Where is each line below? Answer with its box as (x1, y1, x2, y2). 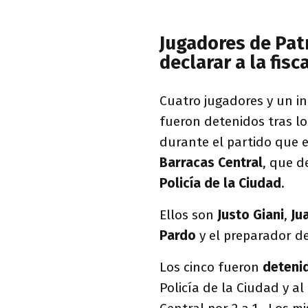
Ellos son (159, 206, 217, 223)
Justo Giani (217, 206, 284, 223)
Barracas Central (159, 154, 263, 170)
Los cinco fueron (159, 258, 263, 275)
